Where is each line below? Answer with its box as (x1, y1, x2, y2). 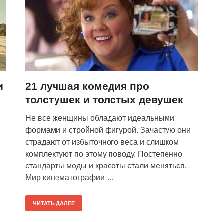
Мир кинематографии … (25, 173, 114, 182)
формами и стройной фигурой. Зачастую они (25, 126, 191, 134)
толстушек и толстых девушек (25, 94, 183, 105)
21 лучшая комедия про (25, 80, 149, 92)
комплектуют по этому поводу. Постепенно (25, 150, 182, 158)
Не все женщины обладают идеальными (25, 114, 174, 122)
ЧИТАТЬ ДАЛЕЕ (33, 200, 75, 206)
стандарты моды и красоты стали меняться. (25, 162, 187, 170)
